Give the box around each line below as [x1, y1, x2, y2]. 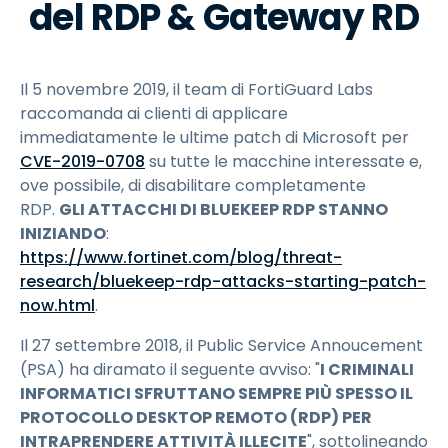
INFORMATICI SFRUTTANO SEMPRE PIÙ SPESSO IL [20, 382, 413, 406]
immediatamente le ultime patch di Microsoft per [20, 126, 409, 150]
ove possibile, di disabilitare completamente [20, 174, 366, 198]
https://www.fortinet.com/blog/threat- [20, 246, 342, 270]
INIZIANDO [20, 222, 106, 246]
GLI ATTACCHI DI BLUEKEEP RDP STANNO [59, 198, 388, 222]
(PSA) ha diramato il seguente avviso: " [20, 358, 320, 382]
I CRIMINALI [320, 358, 414, 382]
